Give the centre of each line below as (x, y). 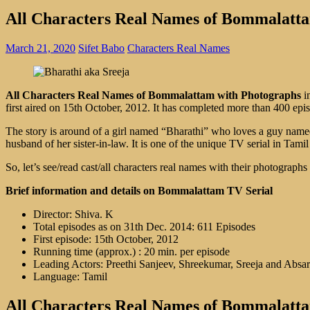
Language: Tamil (70, 276)
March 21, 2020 (40, 48)
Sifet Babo (101, 48)
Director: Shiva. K (73, 214)
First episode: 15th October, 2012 (106, 239)
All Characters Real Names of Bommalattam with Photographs (153, 95)
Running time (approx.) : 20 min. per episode (131, 251)
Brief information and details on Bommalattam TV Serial (139, 190)
